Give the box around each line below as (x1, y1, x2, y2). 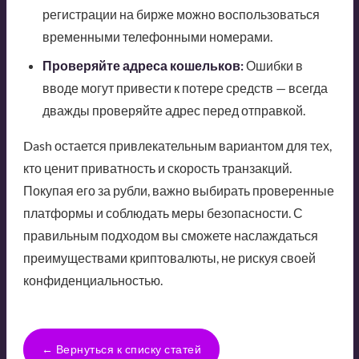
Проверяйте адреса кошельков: (42, 58, 244, 74)
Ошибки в (243, 58, 303, 74)
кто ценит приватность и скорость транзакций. (22, 160, 292, 176)
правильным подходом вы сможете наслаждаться (22, 228, 318, 244)
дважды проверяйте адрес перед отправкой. (42, 103, 305, 119)
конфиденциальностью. (22, 272, 163, 288)
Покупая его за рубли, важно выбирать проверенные (22, 183, 334, 199)
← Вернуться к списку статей (41, 342, 201, 357)
